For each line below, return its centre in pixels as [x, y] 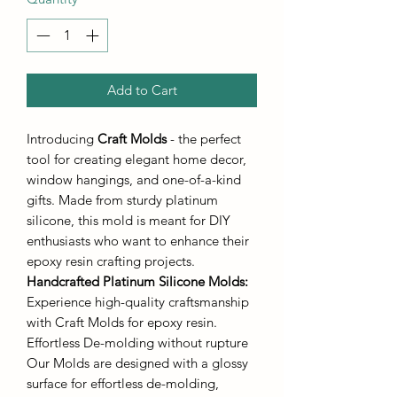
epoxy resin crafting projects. [111, 261]
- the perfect [206, 139]
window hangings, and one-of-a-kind [134, 180]
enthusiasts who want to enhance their [138, 241]
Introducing [62, 139]
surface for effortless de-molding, [123, 384]
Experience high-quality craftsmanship [138, 302]
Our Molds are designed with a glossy [137, 363]
